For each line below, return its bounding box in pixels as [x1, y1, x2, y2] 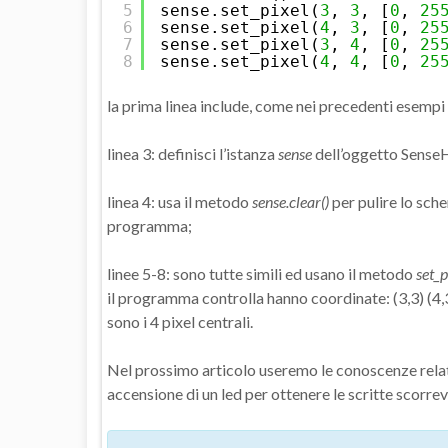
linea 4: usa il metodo [107, 192, 252, 212]
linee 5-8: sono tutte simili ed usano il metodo [107, 264, 416, 284]
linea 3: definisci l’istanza [107, 144, 278, 164]
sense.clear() [252, 192, 329, 212]
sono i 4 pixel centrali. [107, 312, 253, 332]
